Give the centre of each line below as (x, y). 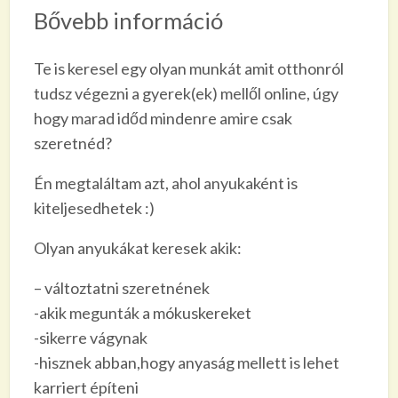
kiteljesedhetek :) (94, 208)
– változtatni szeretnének (121, 288)
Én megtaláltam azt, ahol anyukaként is (165, 183)
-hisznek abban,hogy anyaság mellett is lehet (186, 363)
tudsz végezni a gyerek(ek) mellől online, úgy (186, 94)
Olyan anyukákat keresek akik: (137, 248)
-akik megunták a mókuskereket (142, 313)
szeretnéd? (72, 143)
